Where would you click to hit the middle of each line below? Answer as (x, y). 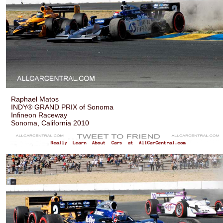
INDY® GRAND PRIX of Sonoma (62, 107)
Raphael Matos (35, 99)
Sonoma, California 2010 (50, 123)
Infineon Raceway (39, 115)
